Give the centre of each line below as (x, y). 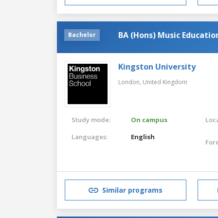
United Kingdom (165, 82)
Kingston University (157, 66)
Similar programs (132, 190)
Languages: (90, 136)
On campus (149, 119)
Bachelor (82, 35)
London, (130, 82)
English (143, 136)
